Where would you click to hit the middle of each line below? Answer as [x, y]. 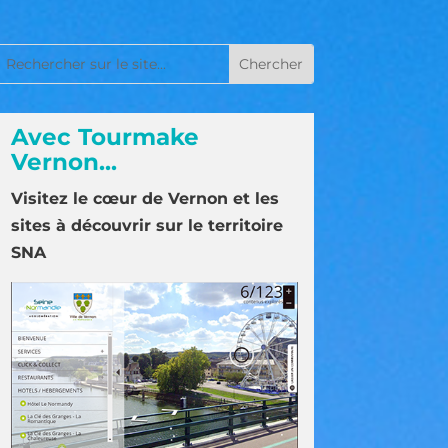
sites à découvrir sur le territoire [146, 226]
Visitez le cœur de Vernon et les [144, 199]
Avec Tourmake [104, 137]
